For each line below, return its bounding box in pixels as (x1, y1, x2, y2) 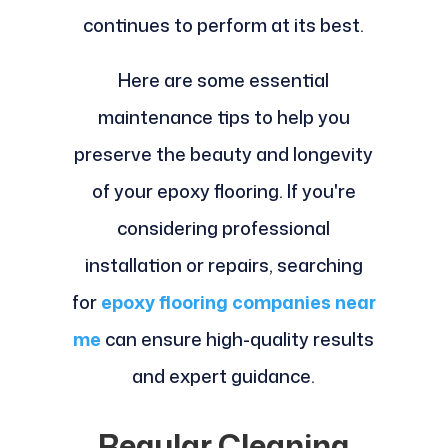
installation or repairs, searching (84, 251, 363, 278)
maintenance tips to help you (97, 103, 350, 130)
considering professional (117, 214, 331, 241)
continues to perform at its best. (83, 11, 365, 38)
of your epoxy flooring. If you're (91, 177, 356, 204)
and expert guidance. (132, 362, 316, 389)
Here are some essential (118, 66, 330, 93)
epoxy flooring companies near (100, 288, 376, 315)
